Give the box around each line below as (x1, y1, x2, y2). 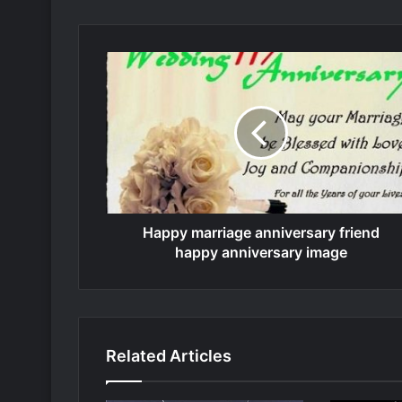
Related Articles (106, 346, 232, 366)
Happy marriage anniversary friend (142, 223, 380, 242)
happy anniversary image (174, 243, 347, 262)
